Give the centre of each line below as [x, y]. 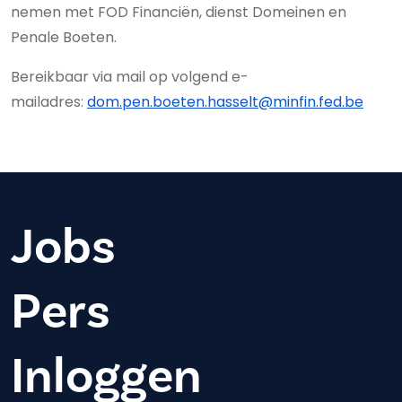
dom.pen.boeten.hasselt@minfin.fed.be [225, 102]
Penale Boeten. [64, 37]
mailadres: [49, 102]
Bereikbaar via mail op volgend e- [130, 77]
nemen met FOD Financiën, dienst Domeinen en [179, 12]
